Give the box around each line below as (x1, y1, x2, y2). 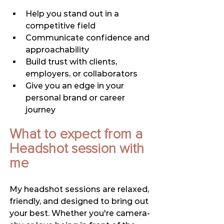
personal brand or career (25, 92, 127, 102)
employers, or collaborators (25, 68, 137, 78)
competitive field (25, 20, 95, 30)
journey (25, 104, 55, 114)
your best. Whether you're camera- (9, 208, 150, 218)
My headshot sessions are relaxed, (9, 184, 151, 194)
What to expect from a (9, 127, 146, 141)
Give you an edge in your (25, 80, 126, 90)
